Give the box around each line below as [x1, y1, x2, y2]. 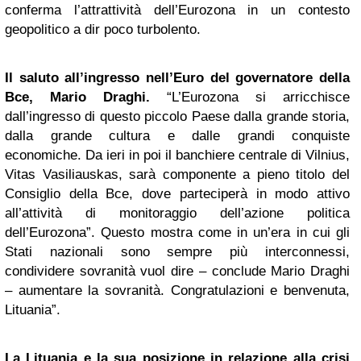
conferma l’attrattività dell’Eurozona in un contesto [5, 2, 350, 18]
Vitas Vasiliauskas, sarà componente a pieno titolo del [5, 167, 350, 182]
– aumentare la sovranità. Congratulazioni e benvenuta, [5, 283, 350, 298]
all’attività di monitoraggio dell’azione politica [5, 205, 350, 221]
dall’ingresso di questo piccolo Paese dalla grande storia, [5, 109, 350, 124]
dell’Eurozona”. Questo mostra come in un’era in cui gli [5, 225, 350, 240]
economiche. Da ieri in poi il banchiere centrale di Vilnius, [5, 147, 350, 163]
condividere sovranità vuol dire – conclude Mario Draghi [5, 263, 350, 279]
